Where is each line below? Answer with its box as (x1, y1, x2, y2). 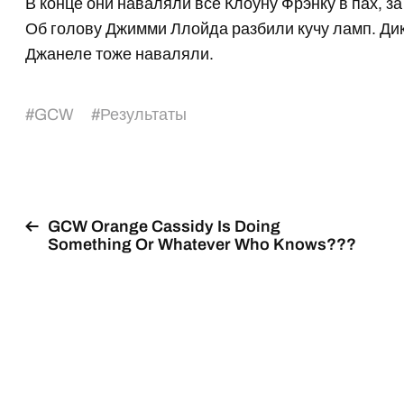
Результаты (100, 106, 188, 124)
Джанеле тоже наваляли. (25, 45, 215, 63)
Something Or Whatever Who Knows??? (48, 235, 357, 253)
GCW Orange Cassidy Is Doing (48, 217, 281, 235)
